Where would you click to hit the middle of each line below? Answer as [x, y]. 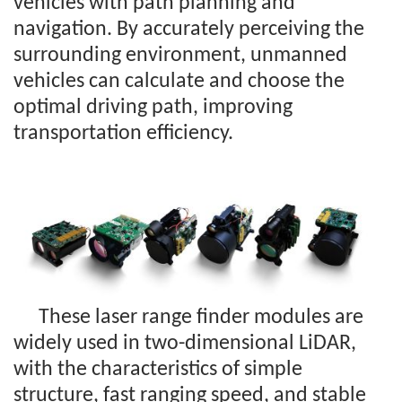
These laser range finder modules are [201, 318]
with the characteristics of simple [158, 370]
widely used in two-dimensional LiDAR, [185, 344]
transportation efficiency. [123, 134]
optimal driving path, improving [153, 108]
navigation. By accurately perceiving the [189, 30]
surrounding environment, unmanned [180, 56]
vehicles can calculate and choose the [179, 82]
